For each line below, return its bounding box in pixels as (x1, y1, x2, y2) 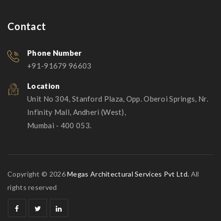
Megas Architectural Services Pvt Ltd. (67, 170, 189, 179)
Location (27, 81, 60, 91)
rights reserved (7, 183, 57, 192)
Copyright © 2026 (7, 170, 68, 179)
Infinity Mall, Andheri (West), (27, 108, 126, 117)
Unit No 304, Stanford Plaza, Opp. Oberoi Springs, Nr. (27, 94, 208, 104)
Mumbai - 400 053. (27, 121, 92, 130)
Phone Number (27, 48, 82, 58)
